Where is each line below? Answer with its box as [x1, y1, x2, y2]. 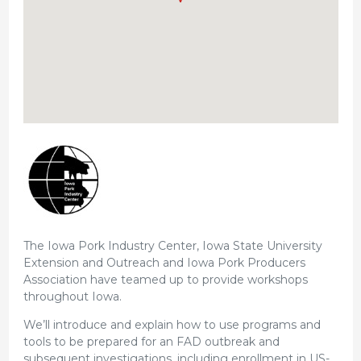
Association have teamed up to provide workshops [23, 272, 308, 288]
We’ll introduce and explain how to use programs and [23, 317, 321, 333]
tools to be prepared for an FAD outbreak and [23, 334, 280, 350]
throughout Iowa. [23, 289, 122, 305]
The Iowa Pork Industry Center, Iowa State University [23, 239, 322, 254]
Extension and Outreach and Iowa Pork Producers [23, 255, 305, 271]
